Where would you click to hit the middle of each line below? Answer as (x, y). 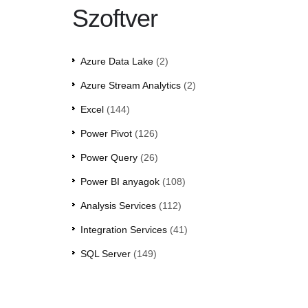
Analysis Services (118, 206)
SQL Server (105, 254)
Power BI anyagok (120, 182)
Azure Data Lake (117, 62)
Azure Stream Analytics (130, 86)
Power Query (109, 158)
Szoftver (114, 19)
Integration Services (123, 230)
